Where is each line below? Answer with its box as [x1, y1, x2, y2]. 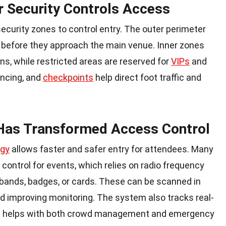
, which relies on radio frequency [75, 160, 204, 171]
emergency [168, 208, 214, 219]
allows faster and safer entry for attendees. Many [10, 144, 213, 155]
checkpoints [43, 72, 93, 83]
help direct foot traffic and [93, 72, 201, 83]
